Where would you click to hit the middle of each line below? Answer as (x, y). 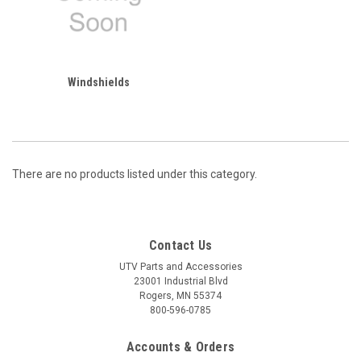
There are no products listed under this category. (135, 174)
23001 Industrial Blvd (180, 281)
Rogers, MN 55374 (180, 295)
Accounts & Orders (180, 346)
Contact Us (180, 245)
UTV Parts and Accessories (180, 266)
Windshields (98, 82)
